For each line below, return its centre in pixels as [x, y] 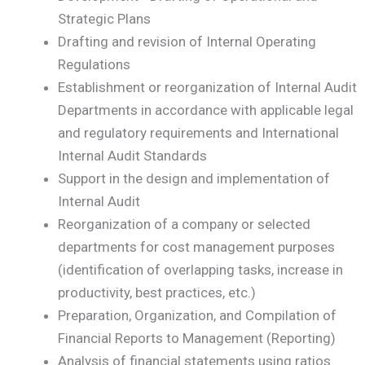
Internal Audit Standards [132, 156]
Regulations [94, 65]
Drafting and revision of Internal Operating [187, 42]
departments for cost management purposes [196, 247]
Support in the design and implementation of [194, 179]
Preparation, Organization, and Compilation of [197, 316]
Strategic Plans [104, 19]
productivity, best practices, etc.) [157, 293]
